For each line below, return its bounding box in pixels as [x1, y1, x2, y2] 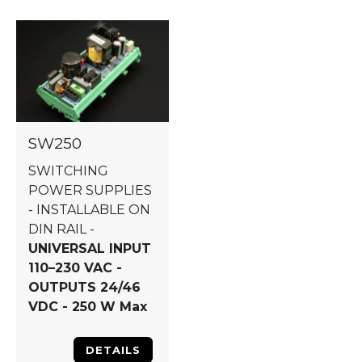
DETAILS [86, 343, 141, 356]
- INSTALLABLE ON [28, 202, 150, 217]
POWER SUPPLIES [28, 183, 152, 198]
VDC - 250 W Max [28, 299, 147, 314]
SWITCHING [28, 163, 108, 179]
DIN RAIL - [28, 221, 95, 237]
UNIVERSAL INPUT [28, 241, 151, 256]
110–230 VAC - [28, 260, 122, 276]
